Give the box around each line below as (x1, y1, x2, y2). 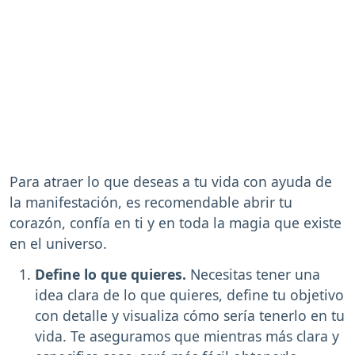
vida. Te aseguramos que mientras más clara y (35, 326, 339, 345)
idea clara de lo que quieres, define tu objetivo (35, 284, 344, 304)
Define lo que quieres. (35, 264, 186, 284)
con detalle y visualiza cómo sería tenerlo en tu (35, 305, 345, 325)
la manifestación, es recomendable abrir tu (10, 193, 292, 212)
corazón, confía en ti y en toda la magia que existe (10, 213, 342, 233)
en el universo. (10, 234, 107, 254)
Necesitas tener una (186, 264, 320, 284)
